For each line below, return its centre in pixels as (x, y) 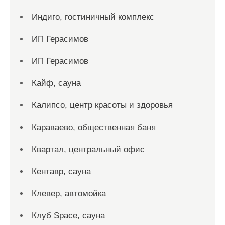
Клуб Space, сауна (68, 216)
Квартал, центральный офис (88, 149)
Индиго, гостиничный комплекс (93, 17)
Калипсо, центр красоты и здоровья (102, 105)
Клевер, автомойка (69, 194)
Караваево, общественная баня (94, 127)
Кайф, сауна (56, 83)
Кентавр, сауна (61, 172)
